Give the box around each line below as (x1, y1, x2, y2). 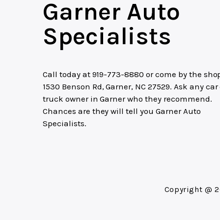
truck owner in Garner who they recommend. (43, 94, 212, 104)
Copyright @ (164, 185, 215, 194)
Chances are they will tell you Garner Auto (43, 106, 201, 116)
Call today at (43, 69, 92, 80)
